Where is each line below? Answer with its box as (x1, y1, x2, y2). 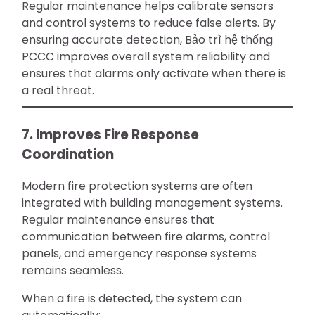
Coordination (22, 145, 114, 165)
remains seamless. (22, 262, 124, 279)
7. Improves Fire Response (22, 125, 199, 145)
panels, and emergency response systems (22, 245, 257, 262)
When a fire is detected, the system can (22, 290, 242, 307)
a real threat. (22, 82, 94, 99)
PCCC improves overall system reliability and (22, 49, 270, 65)
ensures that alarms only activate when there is (22, 65, 286, 82)
